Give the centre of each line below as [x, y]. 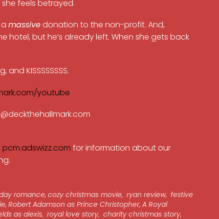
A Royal [154, 205]
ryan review [145, 195]
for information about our [121, 148]
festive [181, 195]
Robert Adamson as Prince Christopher [74, 205]
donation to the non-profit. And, [103, 25]
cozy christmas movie [85, 195]
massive [25, 25]
